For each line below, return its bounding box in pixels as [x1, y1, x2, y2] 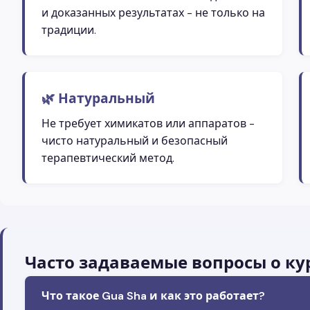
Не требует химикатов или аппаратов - [42, 116, 255, 131]
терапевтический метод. [42, 150, 174, 165]
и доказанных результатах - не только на [42, 5, 265, 20]
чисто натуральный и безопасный [42, 133, 228, 148]
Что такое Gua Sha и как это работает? [42, 288, 265, 303]
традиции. [42, 22, 96, 37]
